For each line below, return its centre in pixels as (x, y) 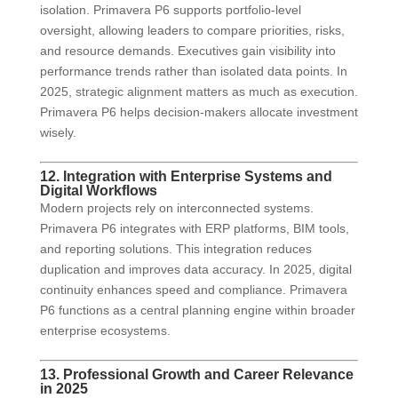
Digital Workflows (98, 191)
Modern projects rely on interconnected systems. (176, 208)
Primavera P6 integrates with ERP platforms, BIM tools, (194, 229)
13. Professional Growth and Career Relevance (196, 375)
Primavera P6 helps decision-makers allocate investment (199, 112)
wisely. (58, 133)
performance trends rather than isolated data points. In (193, 72)
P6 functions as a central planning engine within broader (197, 310)
